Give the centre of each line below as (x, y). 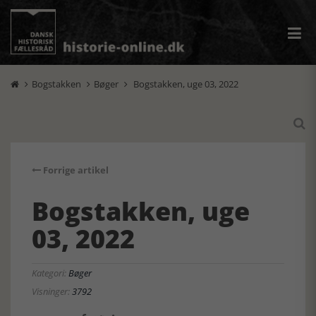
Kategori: (50, 273)
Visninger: (52, 291)
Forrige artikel (75, 170)
